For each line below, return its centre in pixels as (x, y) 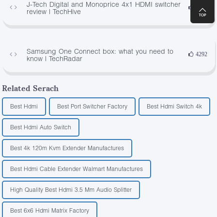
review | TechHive (54, 11)
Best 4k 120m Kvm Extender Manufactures (67, 148)
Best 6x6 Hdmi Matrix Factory (50, 210)
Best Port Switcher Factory (93, 106)
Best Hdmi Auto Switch (41, 127)
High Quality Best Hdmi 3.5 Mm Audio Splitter (71, 189)
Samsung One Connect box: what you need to (100, 51)
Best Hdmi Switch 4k (175, 106)
